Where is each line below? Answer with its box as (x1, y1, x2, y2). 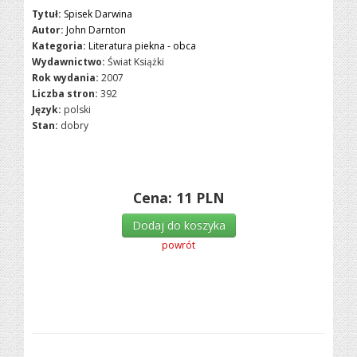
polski (64, 103, 92, 116)
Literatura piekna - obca (88, 39, 197, 53)
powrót (162, 238, 195, 252)
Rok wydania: (32, 71, 100, 84)
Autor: (32, 23, 65, 37)
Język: (32, 103, 62, 116)
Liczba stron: (32, 87, 99, 100)
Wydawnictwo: (32, 55, 106, 69)
